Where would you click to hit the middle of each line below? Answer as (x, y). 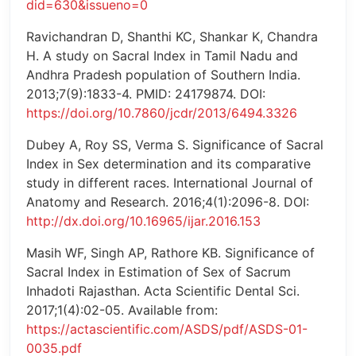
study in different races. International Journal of (170, 183)
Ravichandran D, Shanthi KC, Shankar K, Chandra (172, 37)
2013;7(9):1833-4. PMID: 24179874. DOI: (146, 94)
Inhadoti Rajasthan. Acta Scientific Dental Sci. (163, 291)
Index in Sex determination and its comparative (168, 164)
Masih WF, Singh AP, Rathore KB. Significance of (170, 253)
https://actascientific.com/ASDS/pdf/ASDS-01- (167, 329)
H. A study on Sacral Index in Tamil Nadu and (162, 56)
